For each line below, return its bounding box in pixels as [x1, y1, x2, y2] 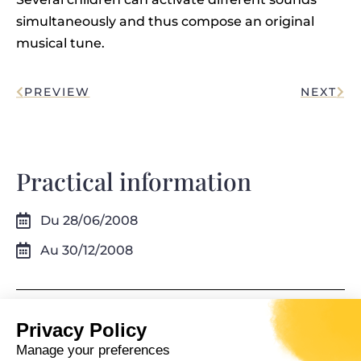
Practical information [16, 165, 251, 198]
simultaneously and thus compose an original [16, 14, 314, 30]
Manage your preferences [16, 342, 170, 358]
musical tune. [16, 35, 105, 52]
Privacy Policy [16, 318, 147, 341]
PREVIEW [23, 85, 90, 100]
